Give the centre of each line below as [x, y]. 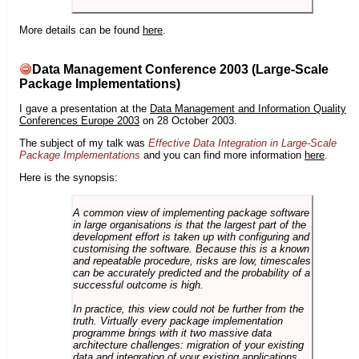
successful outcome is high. [138, 284]
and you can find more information [222, 155]
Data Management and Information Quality [248, 108]
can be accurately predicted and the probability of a [191, 272]
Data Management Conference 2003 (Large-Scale [180, 70]
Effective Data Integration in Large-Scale [242, 143]
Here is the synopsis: [69, 178]
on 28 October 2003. [188, 120]
